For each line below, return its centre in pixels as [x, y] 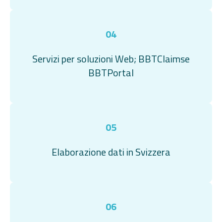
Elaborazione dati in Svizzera [111, 152]
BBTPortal [111, 73]
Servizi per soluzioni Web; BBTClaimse [111, 59]
